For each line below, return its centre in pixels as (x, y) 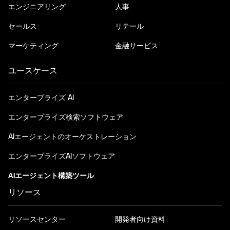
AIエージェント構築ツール (51, 176)
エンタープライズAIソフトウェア (62, 157)
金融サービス (137, 46)
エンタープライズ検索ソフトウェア (66, 118)
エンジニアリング (37, 7)
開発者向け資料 (140, 220)
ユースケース (33, 71)
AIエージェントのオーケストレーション (72, 137)
